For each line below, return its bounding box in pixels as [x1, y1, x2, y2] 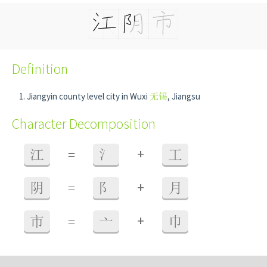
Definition [12, 60, 68, 78]
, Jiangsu [167, 91, 200, 102]
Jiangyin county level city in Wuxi [27, 91, 150, 102]
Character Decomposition [12, 114, 156, 133]
